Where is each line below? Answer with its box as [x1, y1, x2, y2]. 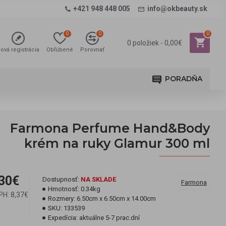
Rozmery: [48, 195, 75, 202]
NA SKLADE [81, 176, 116, 183]
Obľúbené [46, 46, 73, 53]
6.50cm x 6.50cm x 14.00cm [77, 195, 156, 202]
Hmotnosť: [48, 185, 79, 193]
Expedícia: [48, 214, 78, 221]
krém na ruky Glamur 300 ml [24, 136, 210, 151]
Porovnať [80, 46, 104, 53]
